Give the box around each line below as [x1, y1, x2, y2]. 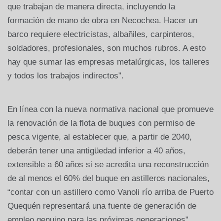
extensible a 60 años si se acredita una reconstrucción [7, 159, 209, 169]
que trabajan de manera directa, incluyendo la [7, 1, 175, 11]
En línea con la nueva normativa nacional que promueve [7, 104, 214, 114]
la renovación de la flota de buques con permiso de [7, 118, 195, 128]
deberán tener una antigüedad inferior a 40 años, [7, 146, 185, 155]
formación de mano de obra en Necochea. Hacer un [7, 15, 197, 25]
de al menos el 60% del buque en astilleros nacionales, [7, 173, 210, 183]
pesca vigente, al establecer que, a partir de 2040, [7, 132, 192, 142]
